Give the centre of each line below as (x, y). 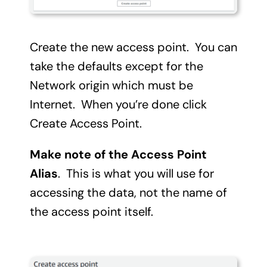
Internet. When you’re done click (118, 104)
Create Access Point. (86, 123)
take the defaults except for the (116, 66)
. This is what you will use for (136, 173)
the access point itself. (91, 211)
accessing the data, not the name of (128, 192)
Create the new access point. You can (133, 47)
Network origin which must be (111, 85)
